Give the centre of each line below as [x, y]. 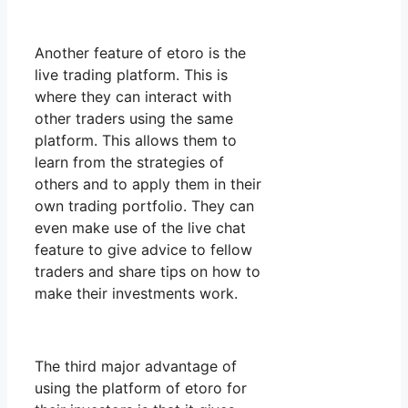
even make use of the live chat [140, 228]
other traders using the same [134, 119]
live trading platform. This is [131, 75]
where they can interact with [133, 97]
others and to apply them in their [148, 184]
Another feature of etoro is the [140, 53]
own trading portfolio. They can [144, 206]
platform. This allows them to [136, 141]
